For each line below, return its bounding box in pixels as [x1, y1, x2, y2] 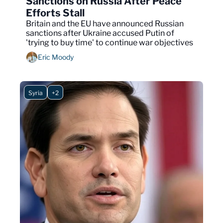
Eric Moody [38, 53, 74, 62]
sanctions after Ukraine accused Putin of [26, 28, 174, 38]
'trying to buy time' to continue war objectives [26, 37, 193, 47]
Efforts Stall [26, 6, 85, 19]
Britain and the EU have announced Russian [26, 18, 184, 28]
